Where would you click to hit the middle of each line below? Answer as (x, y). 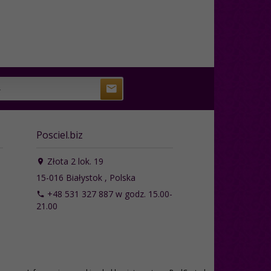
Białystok (84, 177)
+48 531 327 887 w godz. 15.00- (108, 194)
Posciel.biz (59, 135)
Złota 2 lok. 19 (74, 161)
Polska (122, 177)
